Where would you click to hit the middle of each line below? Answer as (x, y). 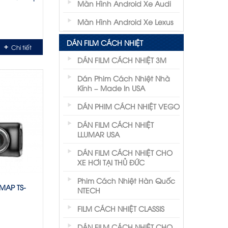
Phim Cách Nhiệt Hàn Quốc (126, 180)
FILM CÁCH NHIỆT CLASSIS (121, 208)
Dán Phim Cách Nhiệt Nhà (124, 78)
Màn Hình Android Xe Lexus (125, 22)
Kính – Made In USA (111, 88)
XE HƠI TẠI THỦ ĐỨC (111, 162)
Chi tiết (21, 47)
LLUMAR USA (98, 134)
